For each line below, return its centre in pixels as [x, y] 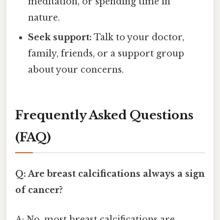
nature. [44, 18]
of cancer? [39, 190]
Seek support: [60, 38]
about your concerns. [76, 70]
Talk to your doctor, [138, 38]
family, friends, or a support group [106, 54]
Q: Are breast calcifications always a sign [110, 174]
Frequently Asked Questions [104, 115]
